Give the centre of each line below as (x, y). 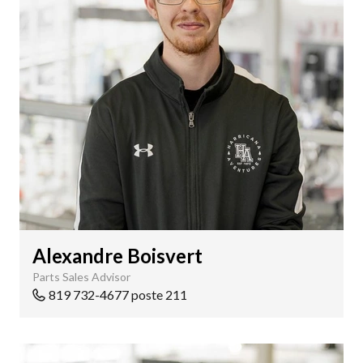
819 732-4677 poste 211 (118, 295)
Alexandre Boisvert (117, 256)
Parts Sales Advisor (81, 277)
